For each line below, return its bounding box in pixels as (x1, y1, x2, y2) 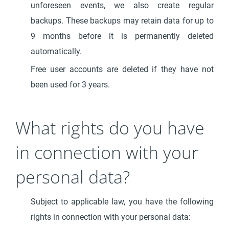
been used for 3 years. (31, 80, 110, 89)
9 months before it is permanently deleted (31, 31, 214, 41)
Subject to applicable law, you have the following (31, 197, 214, 207)
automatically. (31, 47, 82, 56)
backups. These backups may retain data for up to (31, 16, 214, 26)
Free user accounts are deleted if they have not (31, 64, 214, 74)
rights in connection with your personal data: (31, 212, 191, 222)
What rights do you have (15, 116, 205, 140)
